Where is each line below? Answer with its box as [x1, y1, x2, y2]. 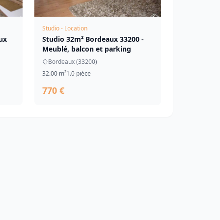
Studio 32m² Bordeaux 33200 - [42, 34, 144, 44]
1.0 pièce [66, 69, 91, 78]
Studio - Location [42, 24, 87, 32]
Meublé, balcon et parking [42, 44, 131, 54]
